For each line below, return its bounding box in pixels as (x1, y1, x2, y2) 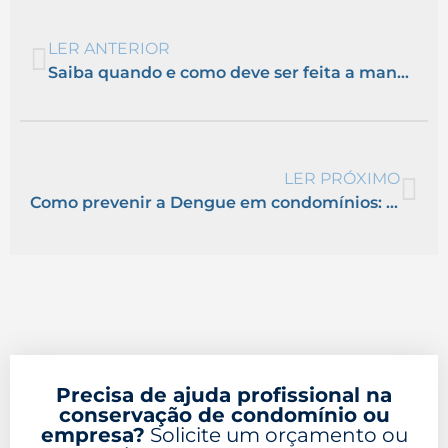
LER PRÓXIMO (284, 168, 400, 188)
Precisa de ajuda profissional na (56, 382, 392, 407)
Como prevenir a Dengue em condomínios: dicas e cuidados (386, 192, 398, 212)
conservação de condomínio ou (58, 402, 390, 427)
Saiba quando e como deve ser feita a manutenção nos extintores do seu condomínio (397, 62, 409, 82)
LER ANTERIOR (48, 38, 170, 58)
